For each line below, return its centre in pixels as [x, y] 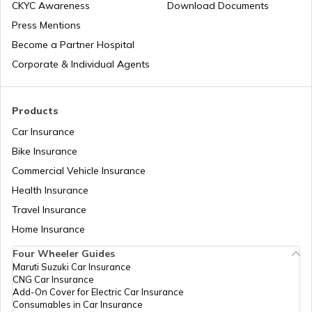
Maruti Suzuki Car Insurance [72, 267]
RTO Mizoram [156, 171]
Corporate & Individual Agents [81, 64]
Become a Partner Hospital [73, 45]
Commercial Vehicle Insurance [79, 171]
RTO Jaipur [156, 16]
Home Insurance [48, 229]
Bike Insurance [45, 151]
